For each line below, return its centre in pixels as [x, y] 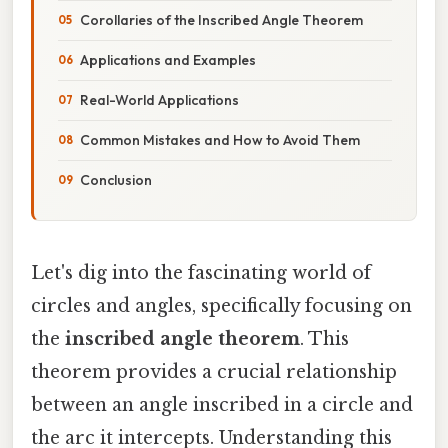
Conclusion [116, 179]
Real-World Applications [159, 99]
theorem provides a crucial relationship [214, 371]
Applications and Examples [168, 59]
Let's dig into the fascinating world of [201, 272]
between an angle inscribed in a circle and [222, 404]
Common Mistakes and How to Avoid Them [220, 139]
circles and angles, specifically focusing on [221, 305]
